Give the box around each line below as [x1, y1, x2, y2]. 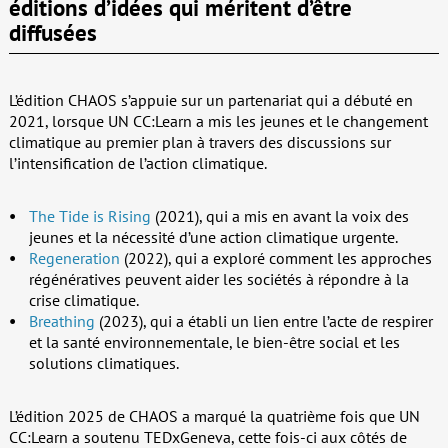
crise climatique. [28, 289, 139, 310]
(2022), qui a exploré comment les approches [119, 247, 432, 268]
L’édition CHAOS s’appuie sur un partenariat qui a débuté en [8, 89, 413, 110]
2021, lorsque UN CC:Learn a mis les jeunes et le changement [8, 110, 428, 131]
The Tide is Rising [28, 205, 151, 226]
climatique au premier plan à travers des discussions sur [8, 131, 391, 152]
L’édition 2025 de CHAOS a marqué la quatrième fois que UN [8, 405, 420, 426]
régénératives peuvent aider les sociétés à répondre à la [28, 268, 409, 289]
